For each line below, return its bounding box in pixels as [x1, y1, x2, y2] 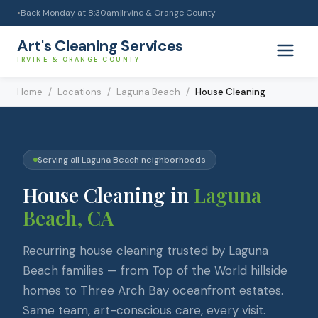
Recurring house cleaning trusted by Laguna [23, 243, 268, 258]
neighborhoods [139, 154, 206, 165]
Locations [57, 86, 102, 98]
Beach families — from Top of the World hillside [23, 263, 287, 278]
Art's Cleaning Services [17, 35, 184, 56]
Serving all [38, 154, 82, 165]
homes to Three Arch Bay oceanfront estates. [23, 283, 283, 298]
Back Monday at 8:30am [21, 7, 119, 18]
